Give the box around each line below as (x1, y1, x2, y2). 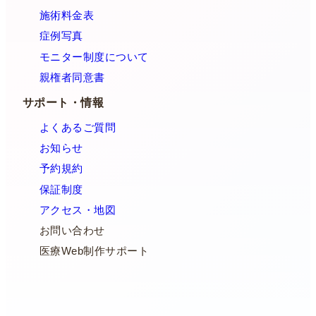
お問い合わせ (39, 225, 105, 236)
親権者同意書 (39, 71, 105, 83)
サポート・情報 (23, 95, 104, 109)
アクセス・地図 (39, 204, 116, 216)
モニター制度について (39, 51, 149, 63)
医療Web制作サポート (39, 245, 150, 257)
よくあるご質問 (39, 122, 116, 134)
